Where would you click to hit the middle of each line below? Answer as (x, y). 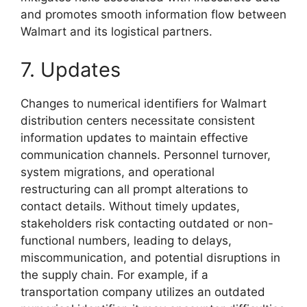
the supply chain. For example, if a (114, 274)
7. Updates (71, 69)
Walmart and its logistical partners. (116, 32)
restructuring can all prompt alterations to (134, 189)
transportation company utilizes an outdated (143, 292)
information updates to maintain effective (134, 137)
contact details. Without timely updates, (130, 206)
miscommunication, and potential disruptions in (150, 257)
